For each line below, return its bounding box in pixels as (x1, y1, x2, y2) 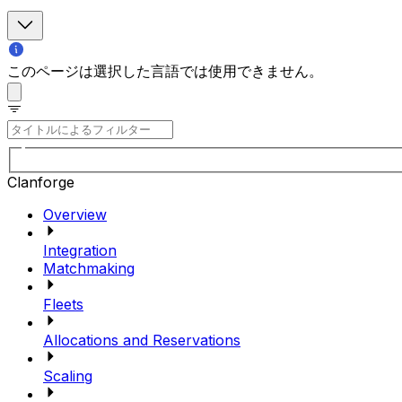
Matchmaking (43, 258, 135, 277)
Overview (43, 205, 107, 223)
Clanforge (7, 172, 74, 191)
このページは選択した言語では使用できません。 (7, 62, 323, 81)
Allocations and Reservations (43, 330, 240, 349)
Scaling (43, 366, 92, 385)
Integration (43, 240, 117, 259)
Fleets (43, 294, 83, 313)
